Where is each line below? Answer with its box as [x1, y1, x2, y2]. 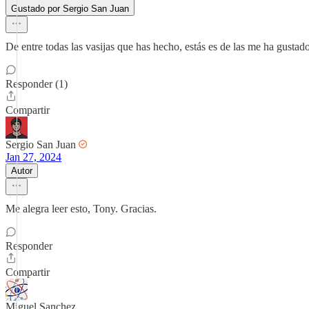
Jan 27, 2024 [6, 151, 61, 163]
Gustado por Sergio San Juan [11, 3, 129, 14]
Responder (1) [6, 78, 68, 90]
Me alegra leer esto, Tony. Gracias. [6, 203, 157, 215]
